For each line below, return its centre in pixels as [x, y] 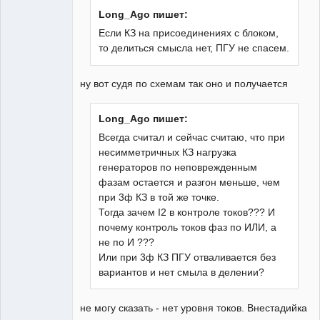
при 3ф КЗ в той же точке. [159, 197]
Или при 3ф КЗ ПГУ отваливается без [187, 257]
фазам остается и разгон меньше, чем [190, 182]
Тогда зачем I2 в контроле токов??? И [187, 212]
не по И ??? [127, 242]
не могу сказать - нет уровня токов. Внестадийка [194, 307]
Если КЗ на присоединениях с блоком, [189, 33]
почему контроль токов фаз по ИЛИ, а [188, 227]
